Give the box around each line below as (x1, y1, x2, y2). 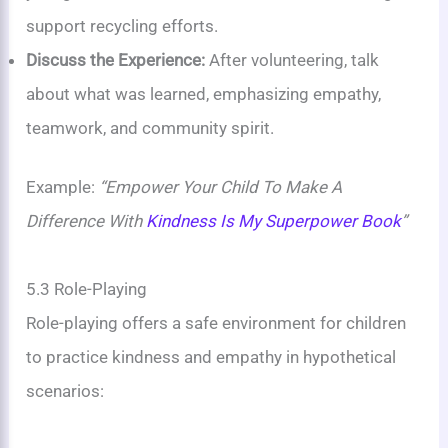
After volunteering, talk (205, 49, 380, 70)
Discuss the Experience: (26, 49, 206, 70)
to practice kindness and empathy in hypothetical (26, 347, 397, 368)
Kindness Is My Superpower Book (146, 211, 402, 232)
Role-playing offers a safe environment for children (26, 313, 407, 334)
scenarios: (26, 381, 105, 402)
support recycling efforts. (26, 15, 219, 36)
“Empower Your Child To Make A (99, 177, 343, 198)
